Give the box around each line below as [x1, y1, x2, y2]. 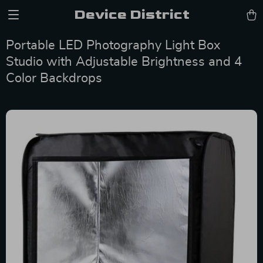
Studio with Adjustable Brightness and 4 [6, 55, 242, 68]
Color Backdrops [6, 72, 102, 85]
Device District [73, 6, 190, 23]
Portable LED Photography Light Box [6, 39, 220, 52]
